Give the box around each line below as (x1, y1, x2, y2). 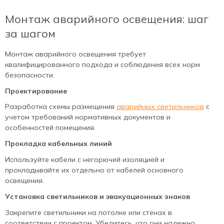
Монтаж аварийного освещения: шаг (5, 12, 208, 26)
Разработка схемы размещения (5, 102, 116, 111)
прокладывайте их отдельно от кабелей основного (5, 165, 183, 175)
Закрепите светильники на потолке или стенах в (5, 208, 172, 217)
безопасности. (5, 70, 54, 79)
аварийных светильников (116, 102, 204, 111)
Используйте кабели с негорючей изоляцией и (5, 155, 164, 164)
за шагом (5, 26, 55, 41)
